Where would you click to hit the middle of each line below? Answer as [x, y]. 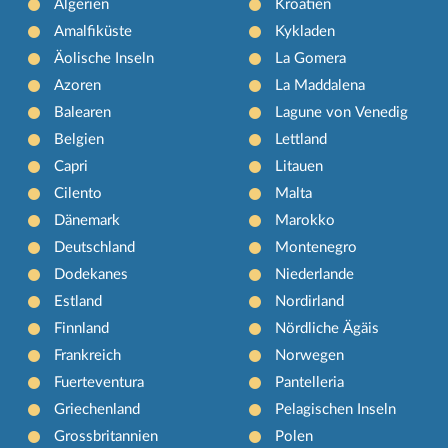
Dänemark [87, 220]
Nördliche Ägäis [326, 328]
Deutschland [95, 247]
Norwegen [309, 355]
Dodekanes [91, 274]
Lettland [300, 139]
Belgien [79, 139]
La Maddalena [319, 85]
